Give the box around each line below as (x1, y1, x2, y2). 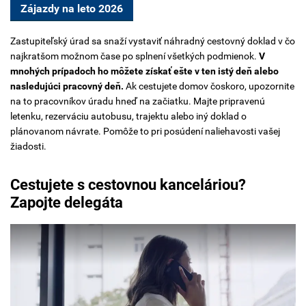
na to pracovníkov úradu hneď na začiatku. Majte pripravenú (10, 95, 265, 107)
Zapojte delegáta (10, 194, 123, 212)
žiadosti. (10, 140, 46, 152)
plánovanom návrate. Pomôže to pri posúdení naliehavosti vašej (10, 125, 280, 137)
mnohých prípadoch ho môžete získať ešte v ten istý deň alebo (10, 65, 279, 76)
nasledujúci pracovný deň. (10, 80, 124, 92)
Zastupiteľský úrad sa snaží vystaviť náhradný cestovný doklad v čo (10, 35, 295, 46)
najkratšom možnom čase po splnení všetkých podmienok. (10, 50, 259, 61)
